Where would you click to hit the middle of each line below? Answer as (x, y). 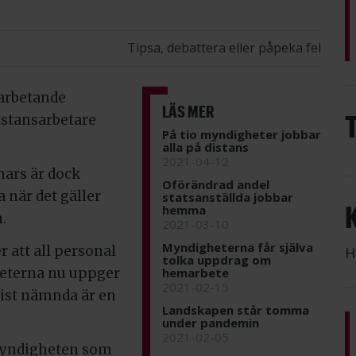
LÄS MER (188, 111)
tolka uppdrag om (217, 259)
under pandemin (211, 322)
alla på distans (205, 147)
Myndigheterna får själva (238, 247)
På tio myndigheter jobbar (242, 134)
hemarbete (195, 272)
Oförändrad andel (216, 184)
